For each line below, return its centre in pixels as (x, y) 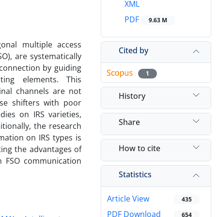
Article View (128, 199)
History (132, 96)
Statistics (135, 174)
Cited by (133, 50)
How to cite (139, 148)
